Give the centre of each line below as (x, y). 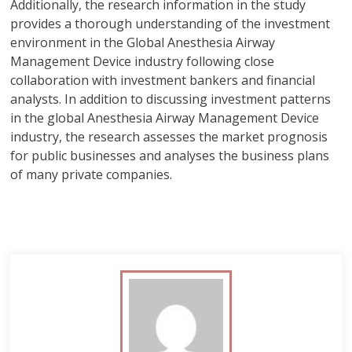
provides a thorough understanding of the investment (170, 24)
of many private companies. (92, 174)
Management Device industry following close (143, 61)
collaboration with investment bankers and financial (163, 80)
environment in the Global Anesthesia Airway (143, 42)
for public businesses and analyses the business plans (170, 156)
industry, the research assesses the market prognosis (169, 137)
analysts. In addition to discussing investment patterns (171, 99)
